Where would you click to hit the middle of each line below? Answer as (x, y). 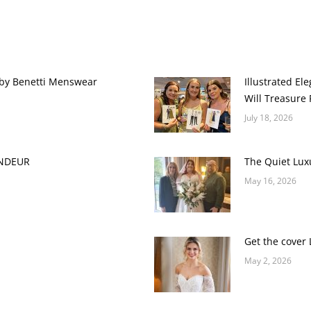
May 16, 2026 (270, 181)
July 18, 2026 (269, 118)
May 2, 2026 (268, 261)
